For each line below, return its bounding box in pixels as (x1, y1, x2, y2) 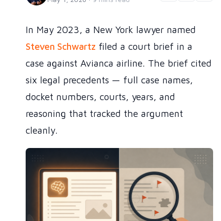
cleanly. (26, 125, 58, 136)
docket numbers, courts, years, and (26, 91, 175, 103)
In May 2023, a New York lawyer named (26, 24, 196, 36)
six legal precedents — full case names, (26, 74, 193, 86)
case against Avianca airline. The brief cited (26, 58, 212, 69)
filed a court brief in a (96, 41, 192, 52)
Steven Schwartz (26, 41, 96, 52)
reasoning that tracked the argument (26, 108, 183, 119)
